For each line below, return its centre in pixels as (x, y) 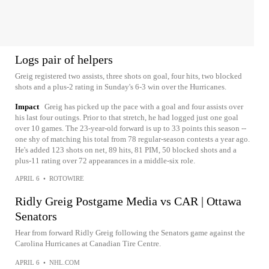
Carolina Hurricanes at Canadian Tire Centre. (88, 243)
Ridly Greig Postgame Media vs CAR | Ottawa (128, 201)
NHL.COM (65, 262)
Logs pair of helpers (64, 59)
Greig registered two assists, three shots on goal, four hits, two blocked (128, 76)
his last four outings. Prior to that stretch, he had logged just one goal (127, 117)
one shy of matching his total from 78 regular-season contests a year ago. (132, 139)
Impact (27, 106)
